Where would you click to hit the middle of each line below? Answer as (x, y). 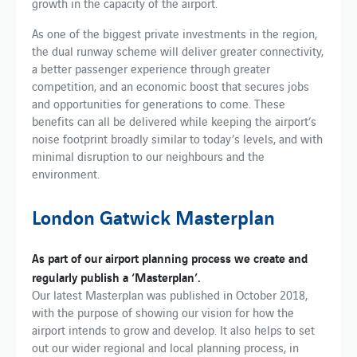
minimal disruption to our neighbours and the (148, 156)
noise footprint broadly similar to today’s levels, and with (177, 139)
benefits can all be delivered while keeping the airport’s (174, 121)
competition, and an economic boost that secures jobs (171, 86)
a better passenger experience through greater (151, 69)
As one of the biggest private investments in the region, (175, 33)
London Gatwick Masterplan (153, 216)
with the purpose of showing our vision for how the (163, 312)
